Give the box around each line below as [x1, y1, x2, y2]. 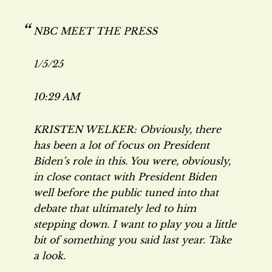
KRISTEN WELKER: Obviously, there [33, 123, 221, 135]
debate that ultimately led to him [33, 202, 196, 214]
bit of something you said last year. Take [33, 234, 231, 246]
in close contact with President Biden [33, 171, 217, 183]
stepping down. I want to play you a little [33, 218, 236, 230]
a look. [33, 250, 66, 262]
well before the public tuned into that [33, 186, 219, 199]
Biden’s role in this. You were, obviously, [33, 155, 231, 167]
